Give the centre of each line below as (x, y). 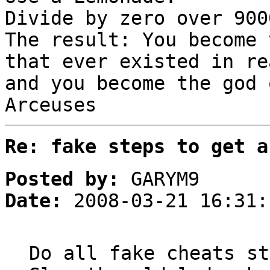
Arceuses (51, 105)
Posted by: (62, 179)
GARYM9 (159, 179)
